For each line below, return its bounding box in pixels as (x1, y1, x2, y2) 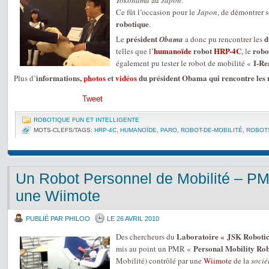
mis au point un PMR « (116, 243, 193, 254)
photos (83, 72, 106, 83)
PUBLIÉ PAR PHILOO (26, 215, 90, 222)
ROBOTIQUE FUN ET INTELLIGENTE (34, 116, 139, 123)
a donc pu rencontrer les (183, 34, 264, 44)
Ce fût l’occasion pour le (116, 7, 197, 17)
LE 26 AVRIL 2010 (107, 215, 159, 222)
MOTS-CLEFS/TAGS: (34, 127, 94, 133)
